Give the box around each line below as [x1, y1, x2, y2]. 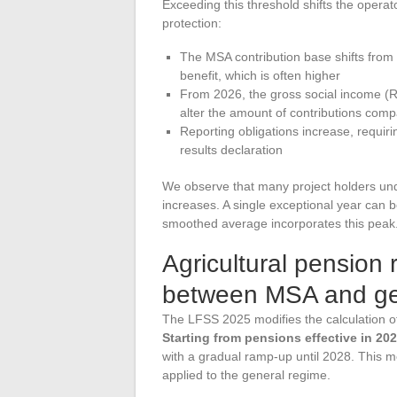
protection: [162, 15, 222, 30]
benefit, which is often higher [180, 67, 340, 82]
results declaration [180, 142, 283, 157]
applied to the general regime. [162, 367, 331, 382]
